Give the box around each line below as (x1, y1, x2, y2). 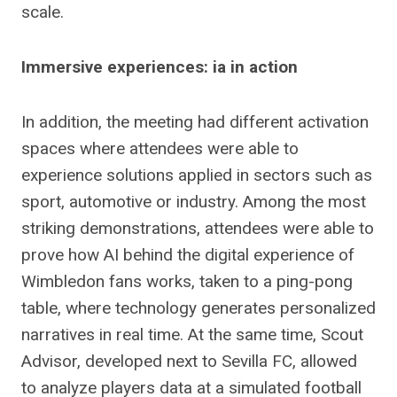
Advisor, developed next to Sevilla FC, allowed (21, 351, 357, 371)
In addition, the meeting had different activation (21, 112, 369, 132)
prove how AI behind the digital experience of (21, 245, 354, 265)
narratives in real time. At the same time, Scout (21, 324, 363, 345)
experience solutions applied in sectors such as (21, 165, 372, 185)
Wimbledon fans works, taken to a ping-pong (21, 271, 353, 292)
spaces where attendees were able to (21, 138, 299, 159)
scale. (21, 2, 64, 22)
